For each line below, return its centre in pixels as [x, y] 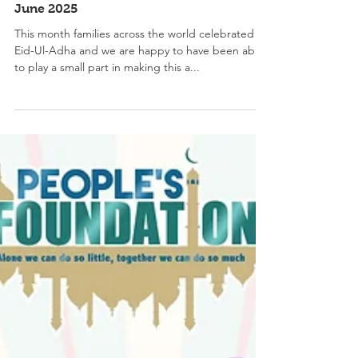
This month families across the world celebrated [134, 104]
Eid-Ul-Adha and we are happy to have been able [139, 121]
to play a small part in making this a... [107, 137]
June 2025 [46, 79]
